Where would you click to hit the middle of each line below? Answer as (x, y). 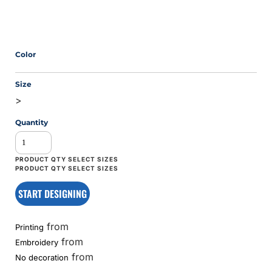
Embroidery (37, 242)
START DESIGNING (53, 193)
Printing (30, 227)
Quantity (32, 122)
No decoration (42, 257)
